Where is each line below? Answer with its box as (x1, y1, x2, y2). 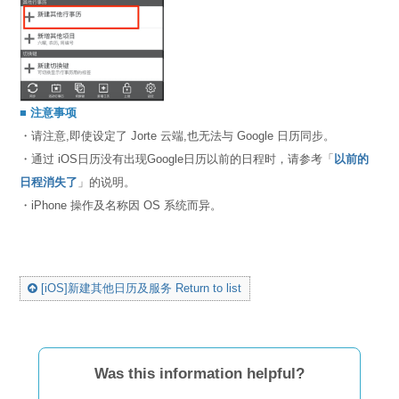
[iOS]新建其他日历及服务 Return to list (37, 281, 242, 295)
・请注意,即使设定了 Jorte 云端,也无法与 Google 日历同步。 (20, 128, 336, 142)
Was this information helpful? (94, 364, 305, 382)
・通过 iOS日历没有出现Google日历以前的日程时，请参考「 (20, 151, 335, 166)
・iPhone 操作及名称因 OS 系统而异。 (20, 198, 223, 212)
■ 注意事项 (20, 105, 77, 119)
